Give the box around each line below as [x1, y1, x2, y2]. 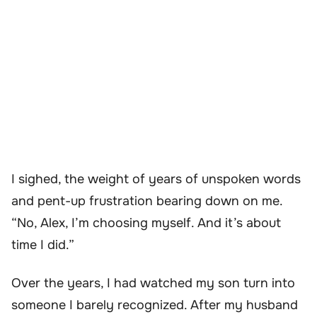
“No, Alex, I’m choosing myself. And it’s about [11, 215, 281, 231]
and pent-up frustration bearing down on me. [11, 193, 282, 209]
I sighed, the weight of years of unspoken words [11, 171, 301, 188]
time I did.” [11, 237, 74, 253]
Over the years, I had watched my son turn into [11, 275, 295, 291]
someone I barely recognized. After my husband [11, 296, 298, 313]
